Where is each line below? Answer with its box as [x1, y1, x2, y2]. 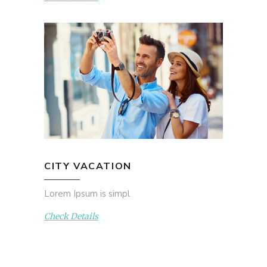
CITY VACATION [44, 159, 132, 173]
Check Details [44, 211, 98, 222]
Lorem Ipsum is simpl [44, 187, 130, 200]
